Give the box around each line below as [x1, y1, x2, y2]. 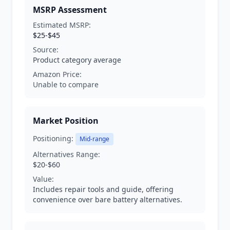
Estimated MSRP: [33, 20, 91, 30]
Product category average [33, 55, 121, 65]
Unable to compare [33, 80, 99, 89]
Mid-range [80, 135, 109, 143]
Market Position [33, 115, 99, 126]
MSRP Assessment [33, 4, 107, 15]
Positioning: [33, 133, 73, 143]
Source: [33, 45, 59, 54]
